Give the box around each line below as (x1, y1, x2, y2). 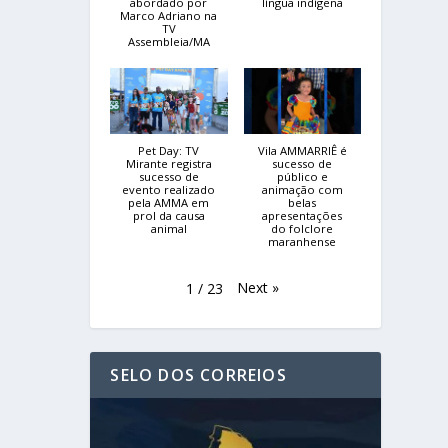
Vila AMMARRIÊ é (257, 142, 347, 158)
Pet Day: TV (138, 142, 200, 158)
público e (276, 168, 328, 184)
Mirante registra (125, 155, 212, 171)
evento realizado (122, 181, 216, 197)
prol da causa (132, 207, 205, 223)
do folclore (271, 220, 334, 236)
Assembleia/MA (127, 33, 210, 49)
